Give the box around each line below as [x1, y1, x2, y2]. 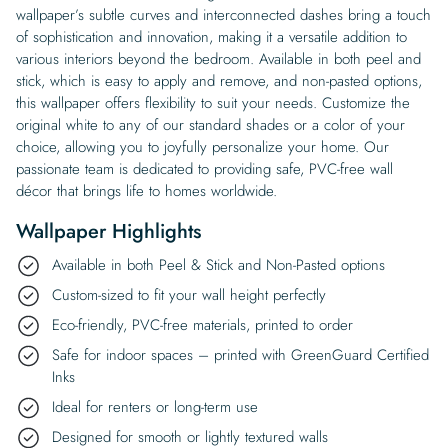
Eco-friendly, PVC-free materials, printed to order [52, 313, 353, 336]
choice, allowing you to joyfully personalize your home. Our [16, 135, 389, 158]
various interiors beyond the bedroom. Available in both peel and [16, 47, 421, 70]
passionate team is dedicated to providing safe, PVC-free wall [16, 157, 393, 180]
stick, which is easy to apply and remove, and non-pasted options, [16, 69, 422, 92]
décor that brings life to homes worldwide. [16, 179, 277, 202]
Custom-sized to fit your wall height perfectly [52, 283, 326, 306]
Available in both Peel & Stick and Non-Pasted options [52, 253, 385, 276]
